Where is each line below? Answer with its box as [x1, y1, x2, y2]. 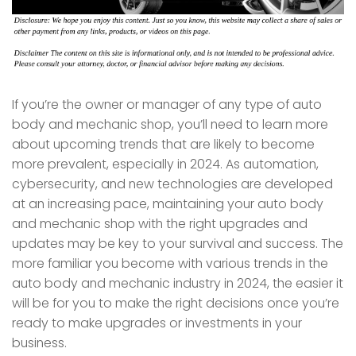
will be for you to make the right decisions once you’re [12, 294, 339, 313]
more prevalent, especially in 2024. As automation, [12, 155, 319, 174]
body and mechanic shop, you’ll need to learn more [12, 115, 328, 134]
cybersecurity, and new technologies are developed [12, 175, 333, 194]
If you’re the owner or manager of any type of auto [12, 95, 322, 114]
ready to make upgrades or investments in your [12, 314, 302, 333]
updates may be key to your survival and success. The [12, 234, 343, 253]
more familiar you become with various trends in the [12, 254, 328, 273]
